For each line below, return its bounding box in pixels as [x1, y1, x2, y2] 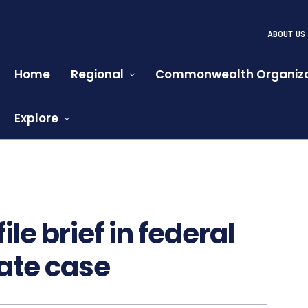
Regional [71, 66, 124, 82]
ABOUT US [267, 29, 306, 39]
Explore [14, 110, 59, 126]
